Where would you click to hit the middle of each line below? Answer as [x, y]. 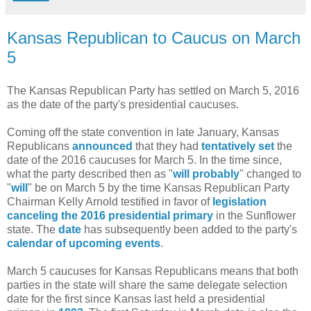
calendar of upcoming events [84, 243]
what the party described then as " [90, 174]
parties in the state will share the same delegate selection [147, 285]
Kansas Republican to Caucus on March [154, 37]
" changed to [270, 174]
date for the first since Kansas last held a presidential [136, 299]
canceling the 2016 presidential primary [110, 215]
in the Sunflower [254, 215]
